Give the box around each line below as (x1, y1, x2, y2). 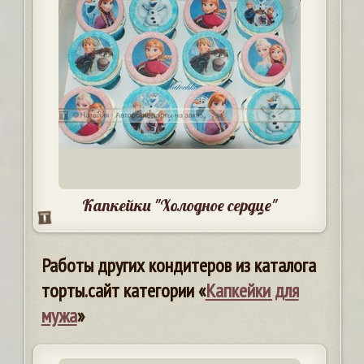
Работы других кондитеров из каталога (41, 253, 316, 279)
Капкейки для (205, 278, 299, 304)
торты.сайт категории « (41, 278, 206, 304)
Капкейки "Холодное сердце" (81, 195, 277, 216)
